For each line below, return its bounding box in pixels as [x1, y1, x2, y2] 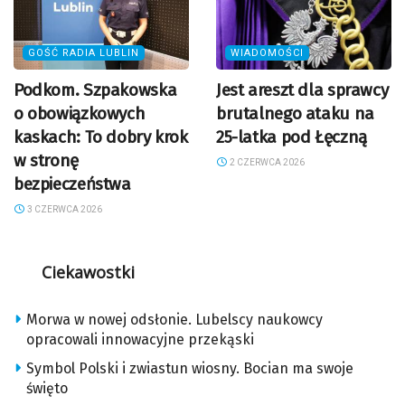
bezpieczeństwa [14, 174, 131, 195]
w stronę [14, 150, 79, 172]
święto [26, 380, 68, 398]
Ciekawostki [41, 261, 135, 284]
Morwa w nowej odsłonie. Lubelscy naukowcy [26, 311, 323, 329]
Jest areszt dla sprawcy [216, 80, 389, 101]
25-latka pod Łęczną [216, 127, 367, 148]
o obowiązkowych [14, 103, 146, 125]
